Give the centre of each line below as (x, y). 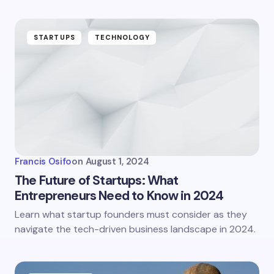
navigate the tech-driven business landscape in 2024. (135, 229)
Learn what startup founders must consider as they (131, 215)
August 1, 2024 (117, 162)
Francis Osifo (43, 162)
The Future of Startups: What (97, 181)
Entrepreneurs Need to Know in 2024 (119, 196)
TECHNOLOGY (122, 38)
